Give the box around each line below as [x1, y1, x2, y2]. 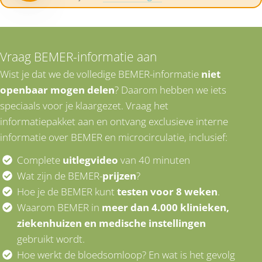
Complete [17, 153, 63, 167]
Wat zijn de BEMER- [17, 168, 102, 182]
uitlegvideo [63, 153, 118, 167]
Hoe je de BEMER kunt [17, 184, 115, 198]
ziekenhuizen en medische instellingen [17, 216, 206, 230]
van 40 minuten [118, 153, 190, 167]
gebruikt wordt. [17, 232, 85, 246]
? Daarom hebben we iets [115, 82, 226, 96]
